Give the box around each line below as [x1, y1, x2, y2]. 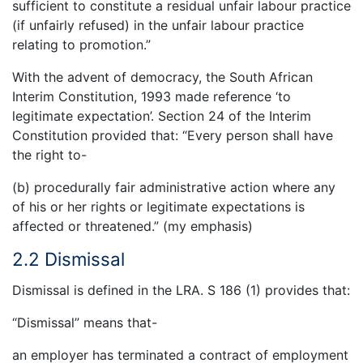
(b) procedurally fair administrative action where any [12, 178, 335, 195]
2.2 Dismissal [12, 247, 125, 270]
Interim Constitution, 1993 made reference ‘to [12, 88, 291, 105]
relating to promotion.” [12, 36, 151, 53]
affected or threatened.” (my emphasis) [12, 217, 253, 234]
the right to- [12, 146, 87, 163]
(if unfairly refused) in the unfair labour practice [12, 16, 304, 33]
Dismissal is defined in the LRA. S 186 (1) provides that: [12, 281, 350, 298]
